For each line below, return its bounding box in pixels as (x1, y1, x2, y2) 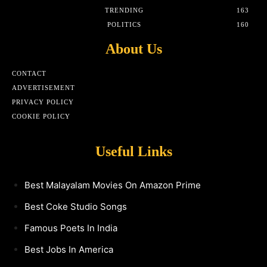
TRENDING (105, 7, 144, 14)
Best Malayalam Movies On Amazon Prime (24, 179, 201, 191)
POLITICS (107, 21, 141, 29)
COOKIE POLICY (12, 113, 70, 120)
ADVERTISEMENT (12, 84, 75, 92)
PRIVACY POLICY (12, 98, 74, 106)
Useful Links (95, 144, 172, 160)
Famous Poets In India (24, 222, 117, 234)
